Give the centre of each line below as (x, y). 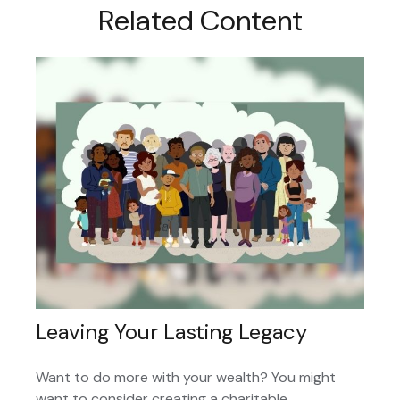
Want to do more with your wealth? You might (186, 378)
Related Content (200, 21)
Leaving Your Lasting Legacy (171, 332)
